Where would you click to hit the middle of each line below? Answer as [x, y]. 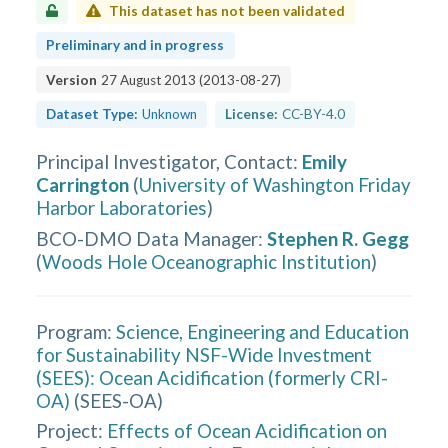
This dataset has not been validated [226, 10]
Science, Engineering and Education [263, 331]
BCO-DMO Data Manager [147, 238]
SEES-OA [119, 400]
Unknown [170, 114]
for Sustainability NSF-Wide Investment [204, 354]
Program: [74, 331]
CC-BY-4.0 [313, 114]
